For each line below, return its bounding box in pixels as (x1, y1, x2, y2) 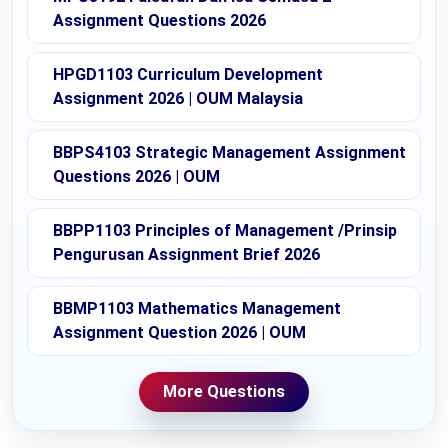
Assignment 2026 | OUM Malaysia (53, 89, 303, 109)
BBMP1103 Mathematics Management (53, 299, 341, 319)
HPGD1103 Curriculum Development (53, 65, 323, 85)
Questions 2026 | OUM (53, 167, 220, 187)
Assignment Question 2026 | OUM (53, 323, 306, 343)
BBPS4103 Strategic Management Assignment (53, 143, 406, 163)
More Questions (163, 382, 285, 402)
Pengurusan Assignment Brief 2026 (53, 245, 320, 265)
